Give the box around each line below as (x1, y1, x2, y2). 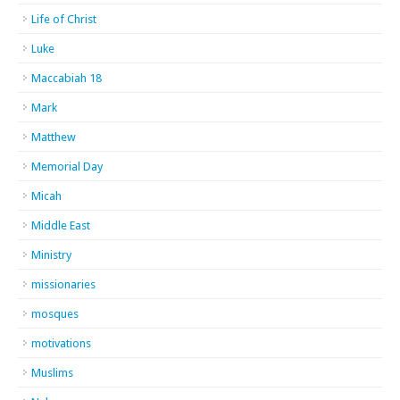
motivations (31, 337, 91, 350)
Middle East (31, 219, 90, 232)
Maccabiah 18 (31, 71, 102, 85)
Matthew (31, 130, 76, 144)
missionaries (31, 278, 96, 291)
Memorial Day (31, 160, 103, 173)
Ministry (31, 248, 71, 262)
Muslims (31, 366, 73, 379)
